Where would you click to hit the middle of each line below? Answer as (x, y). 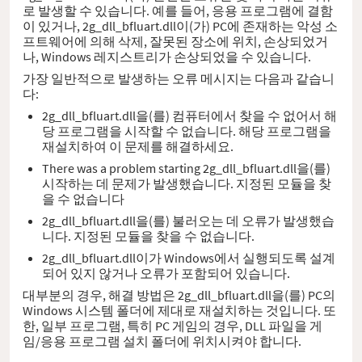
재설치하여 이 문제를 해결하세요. (138, 147)
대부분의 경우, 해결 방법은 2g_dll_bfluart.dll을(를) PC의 (179, 295)
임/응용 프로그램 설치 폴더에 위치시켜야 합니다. (162, 341)
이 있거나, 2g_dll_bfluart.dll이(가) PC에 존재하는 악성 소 (180, 26)
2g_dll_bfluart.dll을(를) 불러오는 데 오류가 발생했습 (188, 221)
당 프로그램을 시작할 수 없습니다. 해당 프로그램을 (187, 131)
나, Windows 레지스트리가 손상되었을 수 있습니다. (167, 57)
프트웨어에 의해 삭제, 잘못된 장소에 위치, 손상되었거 (175, 42)
